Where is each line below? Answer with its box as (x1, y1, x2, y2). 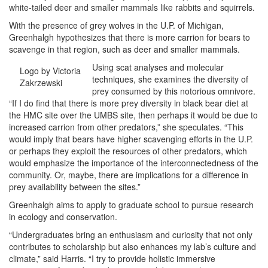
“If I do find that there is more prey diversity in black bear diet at (9, 97, 248, 109)
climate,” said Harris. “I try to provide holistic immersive (9, 252, 215, 264)
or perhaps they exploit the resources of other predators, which (9, 145, 247, 157)
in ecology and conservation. (9, 211, 117, 223)
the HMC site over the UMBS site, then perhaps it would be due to (9, 109, 258, 121)
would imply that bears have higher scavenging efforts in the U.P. (9, 133, 253, 145)
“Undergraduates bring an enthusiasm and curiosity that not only (9, 229, 252, 240)
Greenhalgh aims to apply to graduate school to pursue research (9, 199, 254, 211)
